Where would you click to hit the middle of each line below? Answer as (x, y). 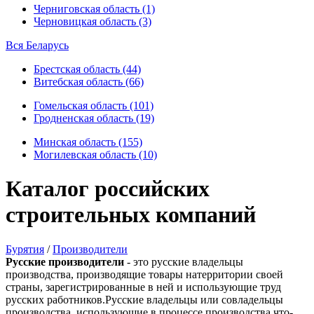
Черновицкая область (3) (93, 21)
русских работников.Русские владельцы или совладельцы (144, 299)
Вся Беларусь (37, 45)
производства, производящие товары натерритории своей (144, 274)
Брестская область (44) (87, 69)
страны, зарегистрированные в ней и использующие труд (143, 287)
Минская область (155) (88, 142)
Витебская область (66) (89, 82)
